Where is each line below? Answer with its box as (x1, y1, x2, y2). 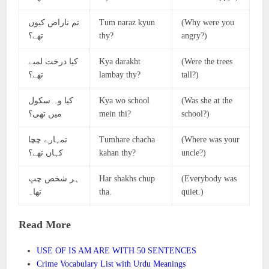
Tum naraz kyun (99, 18, 156, 27)
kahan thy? (99, 148, 136, 157)
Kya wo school (99, 96, 150, 105)
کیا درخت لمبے (28, 57, 79, 66)
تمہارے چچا (28, 135, 68, 144)
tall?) (181, 70, 199, 79)
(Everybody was (181, 174, 237, 183)
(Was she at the (181, 96, 233, 105)
